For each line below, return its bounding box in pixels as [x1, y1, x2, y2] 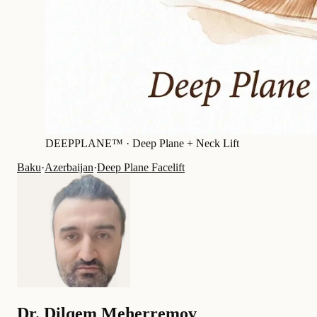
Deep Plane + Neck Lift [132, 137, 239, 150]
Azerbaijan [45, 161, 93, 174]
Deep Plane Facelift [97, 161, 185, 174]
